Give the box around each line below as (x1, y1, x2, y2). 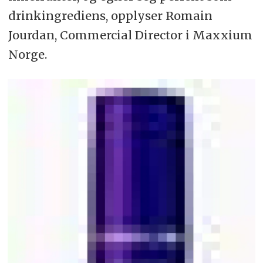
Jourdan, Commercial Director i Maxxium (8, 28, 252, 43)
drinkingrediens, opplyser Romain (8, 8, 213, 23)
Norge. (8, 47, 47, 62)
